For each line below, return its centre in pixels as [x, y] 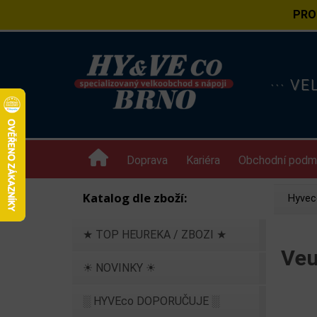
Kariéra [203, 160]
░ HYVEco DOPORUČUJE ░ [151, 301]
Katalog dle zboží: [135, 198]
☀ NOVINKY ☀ [119, 268]
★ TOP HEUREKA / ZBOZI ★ [155, 235]
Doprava [147, 160]
